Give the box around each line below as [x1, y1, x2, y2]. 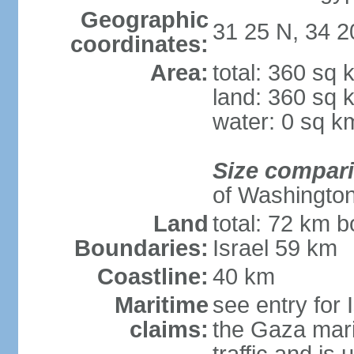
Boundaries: [73, 235, 209, 261]
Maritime [114, 292, 209, 318]
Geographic [80, 7, 209, 32]
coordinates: [70, 32, 209, 57]
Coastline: [96, 264, 209, 289]
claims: [129, 317, 209, 342]
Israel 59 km [212, 235, 337, 261]
